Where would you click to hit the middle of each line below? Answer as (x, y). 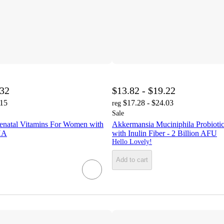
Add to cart (132, 160)
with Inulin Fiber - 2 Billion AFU (164, 133)
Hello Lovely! (132, 141)
